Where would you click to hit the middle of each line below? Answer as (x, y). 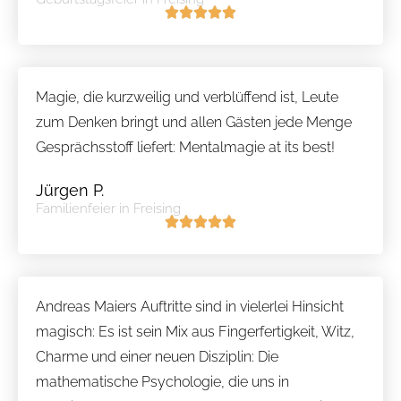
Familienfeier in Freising (108, 208)
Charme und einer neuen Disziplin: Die (157, 356)
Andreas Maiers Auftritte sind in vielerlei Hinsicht (190, 306)
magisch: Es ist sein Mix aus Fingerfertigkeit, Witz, (195, 331)
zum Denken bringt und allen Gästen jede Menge (194, 122)
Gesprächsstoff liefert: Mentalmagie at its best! (185, 147)
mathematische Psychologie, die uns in (162, 381)
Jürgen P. (70, 190)
